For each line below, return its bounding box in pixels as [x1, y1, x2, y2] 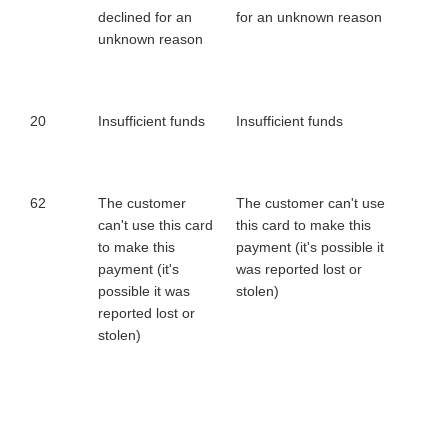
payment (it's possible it [236, 239, 384, 255]
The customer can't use [236, 195, 385, 211]
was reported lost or [236, 261, 362, 277]
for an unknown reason [236, 9, 382, 25]
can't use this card [98, 217, 213, 233]
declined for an [98, 9, 192, 25]
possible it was [98, 283, 190, 299]
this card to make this [236, 217, 371, 233]
